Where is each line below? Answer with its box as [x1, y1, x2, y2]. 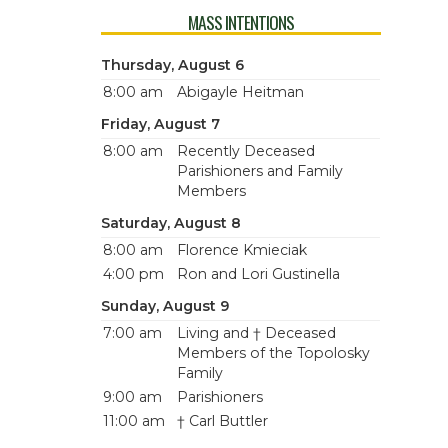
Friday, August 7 [100, 115, 220, 133]
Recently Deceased [176, 142, 315, 160]
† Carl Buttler [176, 412, 268, 430]
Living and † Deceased [176, 324, 336, 342]
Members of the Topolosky [176, 344, 370, 362]
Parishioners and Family [176, 162, 343, 180]
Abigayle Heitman [176, 83, 304, 101]
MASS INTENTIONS [187, 9, 294, 35]
